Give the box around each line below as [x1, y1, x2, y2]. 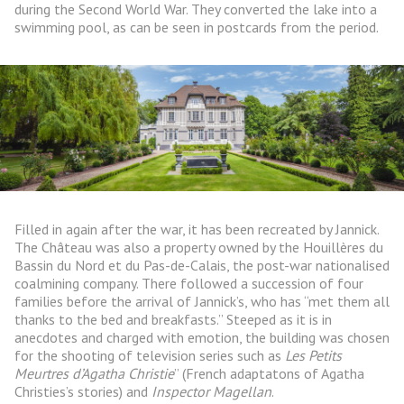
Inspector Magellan [151, 382, 271, 401]
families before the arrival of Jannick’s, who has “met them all [14, 292, 390, 311]
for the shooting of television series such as [14, 346, 285, 365]
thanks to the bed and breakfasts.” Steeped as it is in [14, 310, 332, 329]
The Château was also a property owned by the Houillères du [14, 238, 383, 257]
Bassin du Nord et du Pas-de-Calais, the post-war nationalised [14, 256, 390, 275]
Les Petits [285, 346, 342, 365]
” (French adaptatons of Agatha [174, 364, 364, 383]
